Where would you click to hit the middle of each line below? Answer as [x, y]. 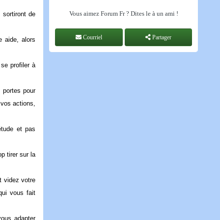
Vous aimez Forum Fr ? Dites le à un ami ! [124, 14]
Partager [161, 38]
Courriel [92, 38]
